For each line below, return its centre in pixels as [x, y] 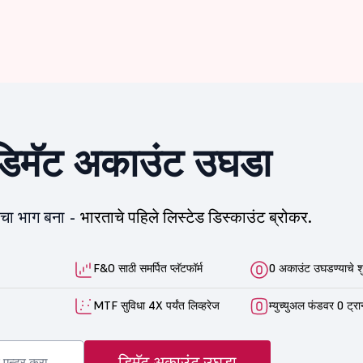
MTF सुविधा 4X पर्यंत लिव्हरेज [156, 305]
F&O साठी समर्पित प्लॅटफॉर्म [148, 268]
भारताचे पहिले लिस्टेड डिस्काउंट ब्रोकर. [196, 217]
